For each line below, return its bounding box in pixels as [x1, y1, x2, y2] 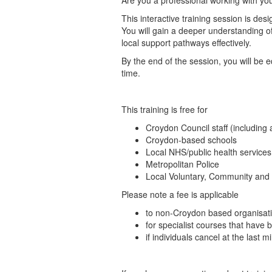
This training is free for [121, 103, 208, 115]
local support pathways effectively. [121, 36, 251, 49]
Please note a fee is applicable [121, 188, 241, 200]
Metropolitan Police [145, 158, 219, 170]
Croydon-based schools [145, 134, 237, 146]
